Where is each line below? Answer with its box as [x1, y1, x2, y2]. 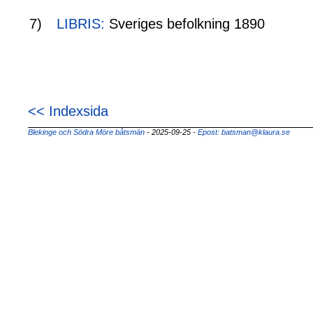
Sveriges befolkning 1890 [105, 16, 265, 32]
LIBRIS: [57, 16, 105, 32]
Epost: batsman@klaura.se [198, 127, 290, 136]
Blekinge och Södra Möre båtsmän [28, 127, 145, 136]
